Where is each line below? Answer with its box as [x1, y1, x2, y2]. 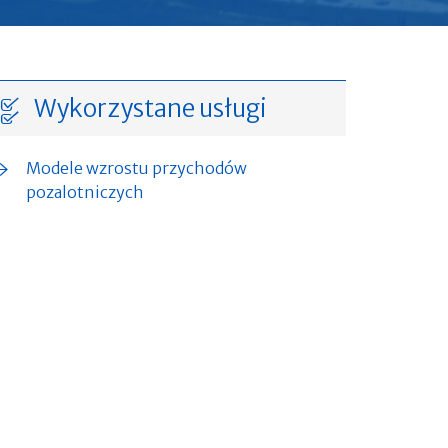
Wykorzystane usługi [34, 93, 267, 125]
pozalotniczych [26, 182, 144, 203]
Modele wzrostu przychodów [26, 158, 247, 179]
